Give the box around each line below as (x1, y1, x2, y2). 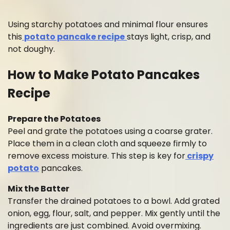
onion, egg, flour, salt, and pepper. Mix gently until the (8, 207, 220, 219)
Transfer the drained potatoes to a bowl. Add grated (8, 195, 220, 207)
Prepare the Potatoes (8, 112, 101, 125)
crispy (185, 149, 214, 162)
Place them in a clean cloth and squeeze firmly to (8, 137, 207, 149)
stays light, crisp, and (127, 30, 210, 43)
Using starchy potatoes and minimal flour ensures (8, 18, 208, 30)
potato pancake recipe (24, 30, 125, 43)
